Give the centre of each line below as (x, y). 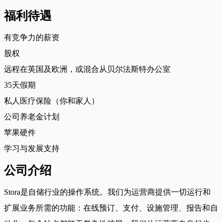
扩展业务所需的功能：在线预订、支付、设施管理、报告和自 (111, 208)
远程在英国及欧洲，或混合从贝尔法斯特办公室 (87, 69)
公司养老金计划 (32, 116)
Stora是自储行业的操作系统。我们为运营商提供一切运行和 (107, 192)
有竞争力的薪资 (32, 37)
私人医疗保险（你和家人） (52, 101)
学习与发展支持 (32, 148)
